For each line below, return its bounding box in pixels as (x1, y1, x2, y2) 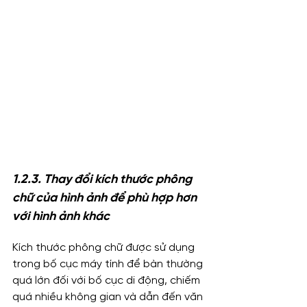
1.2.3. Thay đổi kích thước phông (12, 173, 195, 186)
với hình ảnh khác (12, 210, 110, 223)
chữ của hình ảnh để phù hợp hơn (12, 191, 199, 205)
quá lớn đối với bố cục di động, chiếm (12, 274, 203, 286)
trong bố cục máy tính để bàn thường (12, 258, 206, 270)
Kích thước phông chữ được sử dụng (12, 241, 197, 254)
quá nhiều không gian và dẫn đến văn (12, 291, 206, 303)
